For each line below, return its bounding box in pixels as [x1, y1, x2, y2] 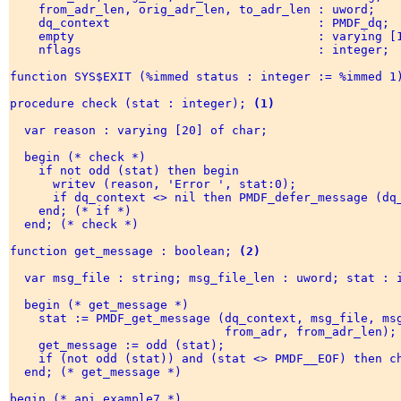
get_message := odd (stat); [10, 338, 232, 353]
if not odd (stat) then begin [10, 164, 246, 178]
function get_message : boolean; [10, 244, 239, 259]
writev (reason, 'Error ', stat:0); [10, 177, 303, 192]
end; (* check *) [10, 218, 146, 232]
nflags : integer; [10, 43, 397, 57]
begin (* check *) [10, 150, 153, 165]
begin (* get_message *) [10, 298, 196, 312]
